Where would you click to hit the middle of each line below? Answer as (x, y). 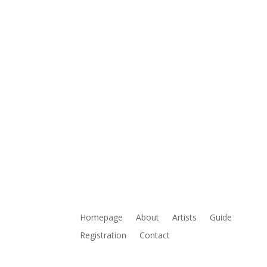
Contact (155, 235)
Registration (103, 235)
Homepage (102, 217)
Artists (185, 217)
